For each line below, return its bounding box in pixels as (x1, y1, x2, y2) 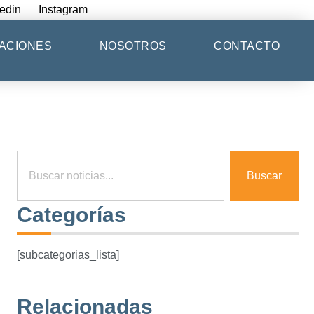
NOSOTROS (99, 40, 167, 52)
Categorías (16, 203, 126, 227)
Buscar (247, 170, 282, 182)
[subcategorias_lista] (16, 249, 119, 261)
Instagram (39, 4, 88, 15)
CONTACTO (214, 40, 280, 52)
